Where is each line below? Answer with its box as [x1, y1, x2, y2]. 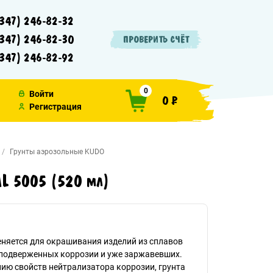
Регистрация [29, 102, 82, 112]
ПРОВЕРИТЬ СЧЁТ [123, 34, 189, 46]
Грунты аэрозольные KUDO [10, 147, 104, 156]
